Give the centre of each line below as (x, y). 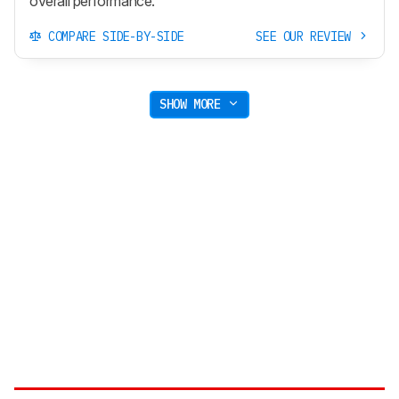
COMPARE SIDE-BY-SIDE (113, 36)
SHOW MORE (194, 105)
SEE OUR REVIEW (307, 36)
